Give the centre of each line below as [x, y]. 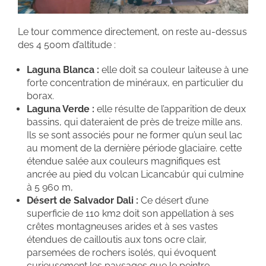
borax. [40, 96]
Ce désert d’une [173, 200]
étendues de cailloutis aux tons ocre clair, [117, 240]
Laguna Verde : [61, 109]
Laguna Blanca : [63, 70]
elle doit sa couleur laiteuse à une [174, 70]
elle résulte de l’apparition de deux [170, 109]
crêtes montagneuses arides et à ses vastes [122, 227]
